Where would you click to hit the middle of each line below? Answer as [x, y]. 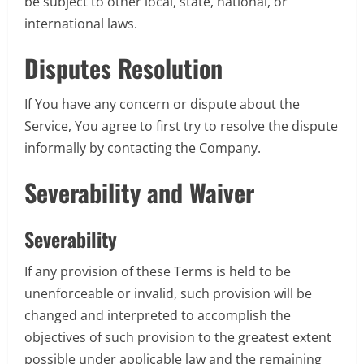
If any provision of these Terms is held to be [158, 271]
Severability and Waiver [139, 192]
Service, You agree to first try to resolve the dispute [181, 126]
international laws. [81, 23]
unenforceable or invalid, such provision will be [168, 293]
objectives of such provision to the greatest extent [178, 337]
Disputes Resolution [123, 67]
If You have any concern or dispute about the [162, 104]
